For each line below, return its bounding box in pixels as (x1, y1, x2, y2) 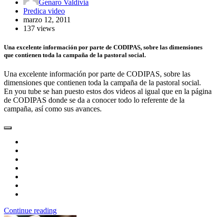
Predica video (23, 7, 65, 15)
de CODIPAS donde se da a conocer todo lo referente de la (4, 96, 185, 105)
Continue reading (4, 206, 57, 215)
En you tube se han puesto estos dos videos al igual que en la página (4, 87, 212, 96)
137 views (23, 24, 55, 33)
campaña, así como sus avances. (4, 105, 102, 113)
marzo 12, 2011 (23, 15, 71, 24)
